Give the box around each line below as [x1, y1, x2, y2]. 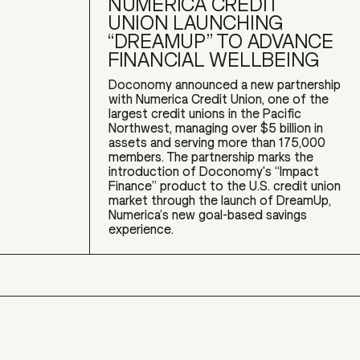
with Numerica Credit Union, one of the [108, 91, 329, 108]
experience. [108, 221, 174, 238]
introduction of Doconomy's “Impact [108, 163, 320, 180]
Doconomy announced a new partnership [108, 76, 342, 93]
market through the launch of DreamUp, [108, 192, 332, 209]
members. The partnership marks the [108, 149, 314, 166]
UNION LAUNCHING [108, 10, 284, 36]
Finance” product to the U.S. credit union [108, 178, 342, 194]
